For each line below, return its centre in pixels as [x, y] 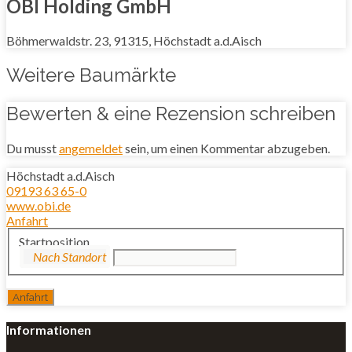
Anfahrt [27, 220]
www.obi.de [38, 205]
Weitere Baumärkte [91, 75]
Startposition [54, 241]
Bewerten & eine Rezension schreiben [171, 114]
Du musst [33, 148]
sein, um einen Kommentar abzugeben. [226, 148]
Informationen [49, 329]
